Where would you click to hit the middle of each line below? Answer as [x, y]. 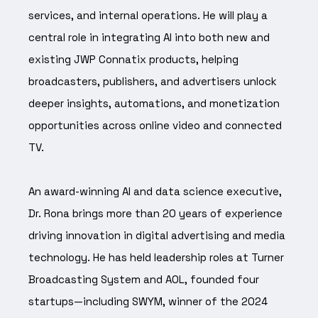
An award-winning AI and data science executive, [155, 191]
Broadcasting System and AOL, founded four [144, 279]
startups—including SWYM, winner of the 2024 [148, 301]
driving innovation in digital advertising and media [157, 235]
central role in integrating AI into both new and [149, 37]
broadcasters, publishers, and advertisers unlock [153, 81]
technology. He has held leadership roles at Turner [156, 257]
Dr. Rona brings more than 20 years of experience [155, 213]
